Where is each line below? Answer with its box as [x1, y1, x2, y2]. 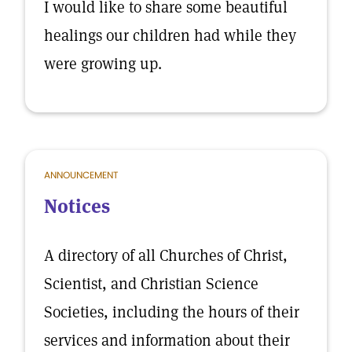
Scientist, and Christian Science [44, 273, 258, 294]
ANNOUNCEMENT [44, 168, 118, 181]
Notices [44, 194, 110, 218]
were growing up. [44, 53, 162, 74]
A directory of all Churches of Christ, [44, 245, 288, 266]
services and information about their [44, 330, 290, 350]
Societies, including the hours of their [44, 302, 299, 322]
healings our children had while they [44, 25, 296, 46]
